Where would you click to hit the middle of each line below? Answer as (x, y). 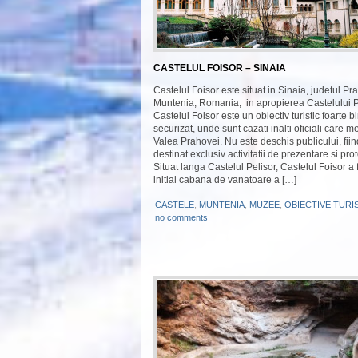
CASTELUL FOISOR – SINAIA (220, 68)
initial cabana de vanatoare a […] (225, 180)
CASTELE (175, 205)
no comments (181, 217)
